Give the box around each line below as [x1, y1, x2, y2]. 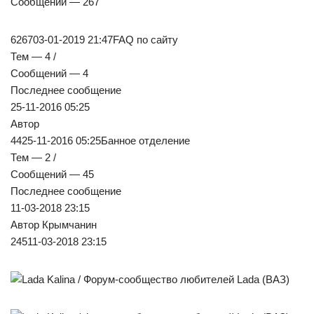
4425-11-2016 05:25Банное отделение [11, 135, 190, 147]
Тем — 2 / [11, 151, 56, 164]
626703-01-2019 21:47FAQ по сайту [11, 34, 178, 46]
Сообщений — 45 [11, 168, 94, 181]
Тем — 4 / [11, 50, 56, 63]
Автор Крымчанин [11, 219, 97, 231]
